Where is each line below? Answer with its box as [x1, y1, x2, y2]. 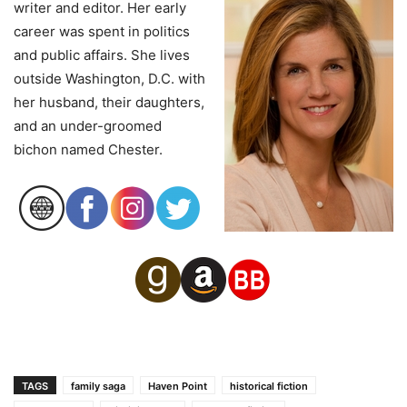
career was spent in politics [14, 23, 190, 41]
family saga [71, 380, 125, 393]
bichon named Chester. [14, 141, 163, 159]
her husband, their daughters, [14, 94, 204, 112]
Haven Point [148, 380, 207, 393]
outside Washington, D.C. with [14, 70, 205, 88]
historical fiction [230, 380, 308, 393]
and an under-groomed [14, 117, 162, 135]
